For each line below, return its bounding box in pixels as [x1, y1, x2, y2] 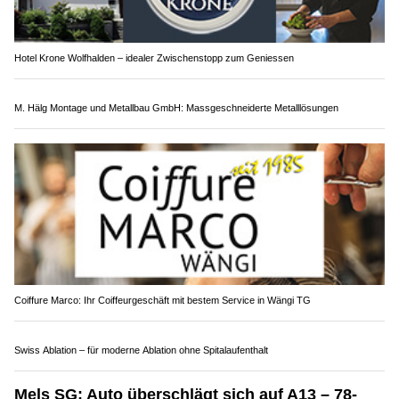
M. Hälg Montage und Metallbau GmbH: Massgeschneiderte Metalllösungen [14, 132, 338, 143]
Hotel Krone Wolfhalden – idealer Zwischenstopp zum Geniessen [14, 52, 294, 63]
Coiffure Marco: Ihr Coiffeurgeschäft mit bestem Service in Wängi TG [14, 324, 311, 336]
